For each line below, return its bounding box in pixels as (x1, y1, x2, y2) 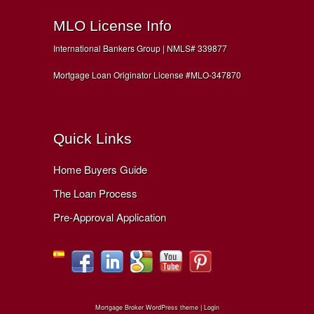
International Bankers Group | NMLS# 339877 (53, 41, 228, 54)
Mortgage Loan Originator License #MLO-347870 (53, 69, 242, 81)
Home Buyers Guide (53, 161, 148, 177)
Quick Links (53, 130, 132, 146)
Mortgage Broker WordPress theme (95, 302, 198, 312)
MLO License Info (53, 17, 172, 34)
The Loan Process (53, 185, 138, 200)
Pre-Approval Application (53, 209, 167, 224)
